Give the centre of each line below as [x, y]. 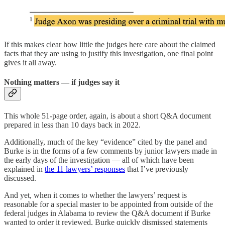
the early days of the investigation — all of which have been [99, 160]
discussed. [20, 178]
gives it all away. [30, 62]
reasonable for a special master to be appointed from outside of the [108, 204]
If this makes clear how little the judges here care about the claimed [110, 44]
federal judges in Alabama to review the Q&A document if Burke [107, 213]
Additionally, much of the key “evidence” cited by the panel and [105, 142]
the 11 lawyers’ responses [85, 169]
